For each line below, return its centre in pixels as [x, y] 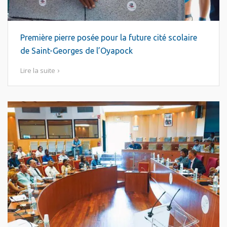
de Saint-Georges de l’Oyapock [77, 51]
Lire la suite [38, 70]
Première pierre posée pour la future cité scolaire [109, 37]
